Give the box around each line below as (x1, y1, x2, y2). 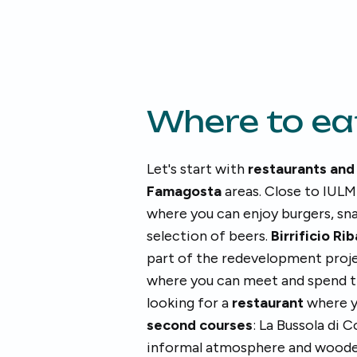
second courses (147, 316, 253, 334)
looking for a (147, 294, 232, 312)
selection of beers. (147, 227, 271, 245)
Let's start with (147, 160, 248, 178)
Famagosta (147, 182, 222, 200)
